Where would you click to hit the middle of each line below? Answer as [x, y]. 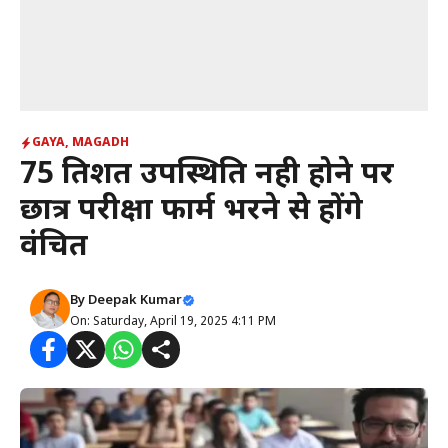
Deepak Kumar [135, 300]
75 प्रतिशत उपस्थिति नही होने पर [207, 175]
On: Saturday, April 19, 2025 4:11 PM [173, 322]
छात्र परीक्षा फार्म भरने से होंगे [191, 211]
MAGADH [100, 143]
